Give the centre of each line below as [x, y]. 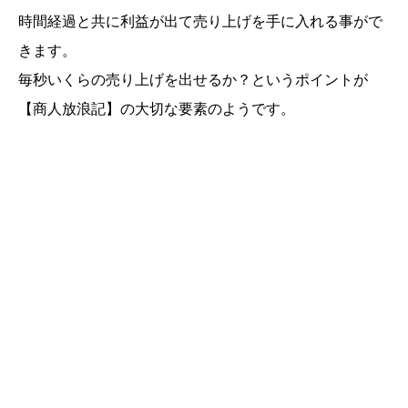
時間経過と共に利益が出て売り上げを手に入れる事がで [200, 22]
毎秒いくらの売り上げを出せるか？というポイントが [193, 80]
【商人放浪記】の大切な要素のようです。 [157, 109]
